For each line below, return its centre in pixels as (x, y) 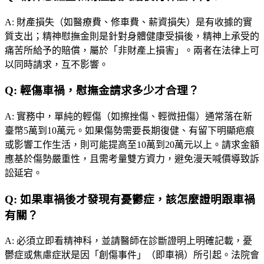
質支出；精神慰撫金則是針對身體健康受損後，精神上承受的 (132, 36)
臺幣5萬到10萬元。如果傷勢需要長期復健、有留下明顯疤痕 (130, 130)
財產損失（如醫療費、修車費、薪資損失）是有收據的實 (134, 22)
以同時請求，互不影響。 (57, 64)
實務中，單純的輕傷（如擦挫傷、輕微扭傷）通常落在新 (134, 116)
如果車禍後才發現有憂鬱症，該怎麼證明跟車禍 (138, 199)
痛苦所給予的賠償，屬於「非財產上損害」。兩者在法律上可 (132, 50)
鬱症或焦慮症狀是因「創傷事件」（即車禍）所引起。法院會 (132, 255)
